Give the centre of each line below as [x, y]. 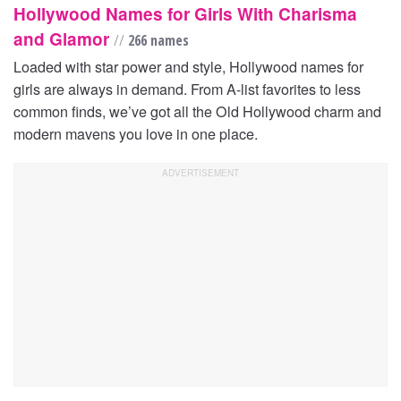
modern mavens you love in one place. [136, 134]
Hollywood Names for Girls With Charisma [185, 14]
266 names [157, 41]
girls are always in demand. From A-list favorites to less [187, 89]
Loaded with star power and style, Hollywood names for [188, 67]
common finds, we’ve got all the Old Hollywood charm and [197, 111]
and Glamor [64, 39]
